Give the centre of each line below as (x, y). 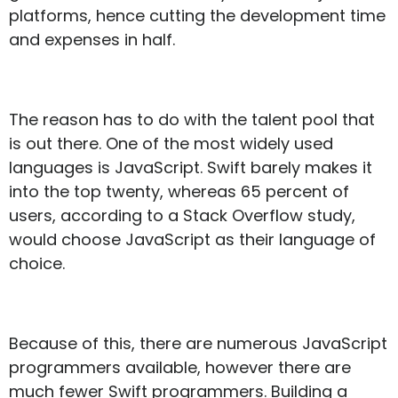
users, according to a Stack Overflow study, (182, 216)
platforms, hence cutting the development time (197, 16)
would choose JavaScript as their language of (192, 240)
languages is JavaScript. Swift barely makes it (191, 168)
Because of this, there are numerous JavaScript (198, 344)
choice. (37, 264)
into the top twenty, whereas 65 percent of (179, 192)
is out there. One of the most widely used (171, 144)
